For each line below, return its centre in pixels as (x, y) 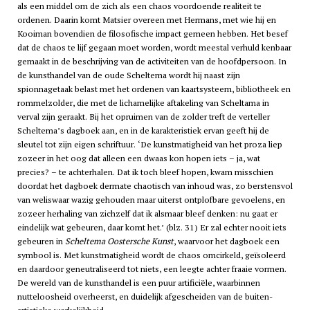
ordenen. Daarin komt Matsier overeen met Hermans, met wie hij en (146, 19)
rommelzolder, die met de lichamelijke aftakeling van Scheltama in (143, 102)
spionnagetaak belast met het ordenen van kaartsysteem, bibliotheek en (154, 89)
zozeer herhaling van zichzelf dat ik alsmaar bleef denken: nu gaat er (147, 213)
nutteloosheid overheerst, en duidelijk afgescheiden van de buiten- (145, 296)
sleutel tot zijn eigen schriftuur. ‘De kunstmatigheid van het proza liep (149, 144)
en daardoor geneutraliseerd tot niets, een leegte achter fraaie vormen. (152, 268)
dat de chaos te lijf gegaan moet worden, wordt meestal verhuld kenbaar (154, 47)
